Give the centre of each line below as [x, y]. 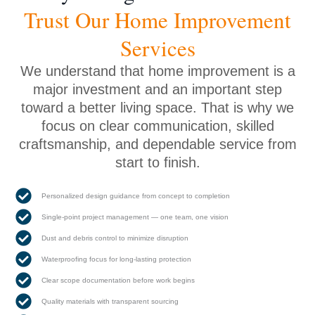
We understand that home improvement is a [157, 71]
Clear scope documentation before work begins [118, 280]
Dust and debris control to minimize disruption [115, 238]
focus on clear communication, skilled [157, 126]
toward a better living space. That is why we [157, 107]
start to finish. [157, 162]
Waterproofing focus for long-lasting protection [116, 259]
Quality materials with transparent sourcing [110, 301]
